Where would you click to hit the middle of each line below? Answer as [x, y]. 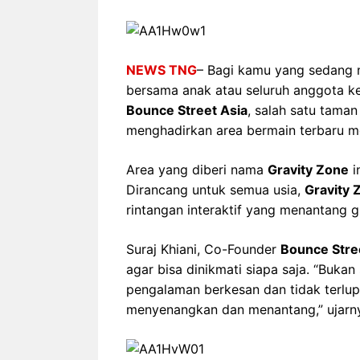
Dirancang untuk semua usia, [215, 189]
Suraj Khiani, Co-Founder [203, 249]
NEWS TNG [162, 70]
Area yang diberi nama [197, 169]
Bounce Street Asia [187, 110]
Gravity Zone [308, 169]
